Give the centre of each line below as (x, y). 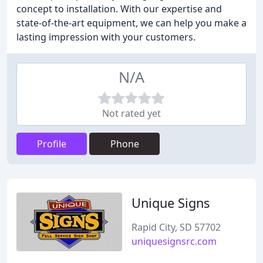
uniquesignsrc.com (174, 241)
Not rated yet (131, 113)
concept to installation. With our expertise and (119, 9)
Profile (52, 144)
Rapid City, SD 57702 (176, 227)
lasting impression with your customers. (106, 37)
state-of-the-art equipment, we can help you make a (131, 23)
